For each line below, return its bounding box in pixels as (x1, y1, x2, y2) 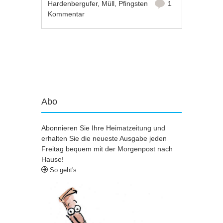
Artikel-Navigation (37, 52, 143, 67)
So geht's (48, 166, 77, 174)
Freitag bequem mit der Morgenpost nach (41, 145, 173, 153)
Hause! (41, 155, 64, 164)
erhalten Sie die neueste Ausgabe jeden (41, 134, 167, 143)
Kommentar (48, 10, 85, 18)
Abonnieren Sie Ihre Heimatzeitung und (41, 124, 165, 132)
